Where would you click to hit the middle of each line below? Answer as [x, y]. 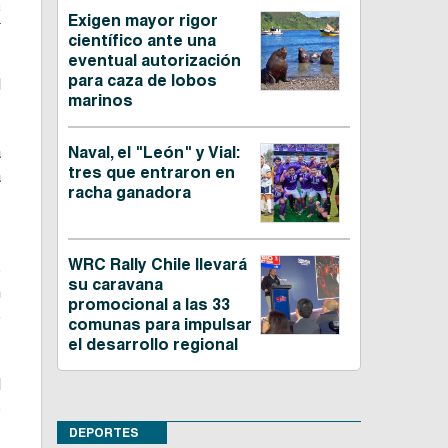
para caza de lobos [142, 81]
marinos [100, 101]
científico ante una [141, 41]
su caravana [115, 285]
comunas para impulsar [159, 325]
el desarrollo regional [152, 345]
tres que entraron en [151, 173]
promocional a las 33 [148, 305]
